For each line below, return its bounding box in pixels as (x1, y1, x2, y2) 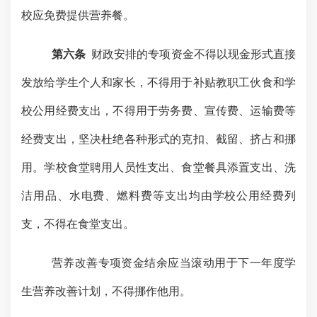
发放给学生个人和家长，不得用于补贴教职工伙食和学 (21, 76, 296, 88)
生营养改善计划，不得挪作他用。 (21, 285, 191, 297)
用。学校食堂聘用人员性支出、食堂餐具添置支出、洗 (21, 161, 296, 173)
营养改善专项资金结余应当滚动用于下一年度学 (51, 257, 296, 269)
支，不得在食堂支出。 (21, 218, 134, 230)
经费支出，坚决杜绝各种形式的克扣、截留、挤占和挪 (21, 133, 296, 145)
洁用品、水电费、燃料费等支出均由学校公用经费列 (21, 190, 296, 202)
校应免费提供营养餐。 (21, 9, 134, 21)
